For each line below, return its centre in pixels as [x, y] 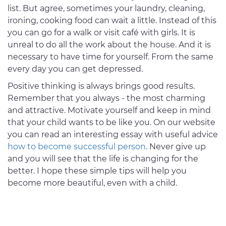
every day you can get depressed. [75, 69]
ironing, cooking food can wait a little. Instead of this [112, 21]
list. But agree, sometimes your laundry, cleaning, [106, 9]
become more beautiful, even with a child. [92, 183]
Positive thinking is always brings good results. [101, 86]
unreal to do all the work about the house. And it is [109, 45]
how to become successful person [77, 147]
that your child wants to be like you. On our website [111, 123]
